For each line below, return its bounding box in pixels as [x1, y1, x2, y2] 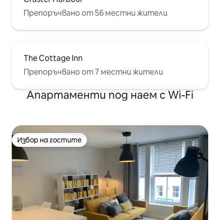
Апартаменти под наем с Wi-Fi [27, 87, 193, 102]
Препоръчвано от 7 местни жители [24, 66, 163, 77]
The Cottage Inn [24, 53, 82, 63]
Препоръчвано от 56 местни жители [24, 7, 167, 18]
